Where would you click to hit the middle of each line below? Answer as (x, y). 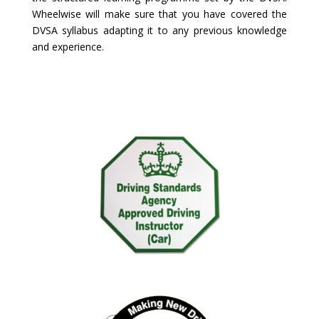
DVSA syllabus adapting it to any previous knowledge (159, 30)
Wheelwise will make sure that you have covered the (159, 14)
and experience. (68, 47)
